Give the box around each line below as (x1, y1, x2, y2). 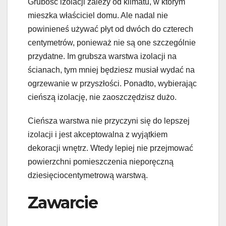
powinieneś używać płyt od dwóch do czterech (28, 24, 193, 33)
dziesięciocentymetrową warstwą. (28, 171, 148, 180)
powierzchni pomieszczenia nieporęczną (28, 157, 174, 166)
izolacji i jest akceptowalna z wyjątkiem (28, 130, 167, 139)
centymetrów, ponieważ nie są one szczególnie (28, 38, 196, 47)
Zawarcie (28, 192, 98, 212)
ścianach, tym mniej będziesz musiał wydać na (28, 65, 195, 74)
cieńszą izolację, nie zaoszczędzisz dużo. (28, 92, 177, 101)
